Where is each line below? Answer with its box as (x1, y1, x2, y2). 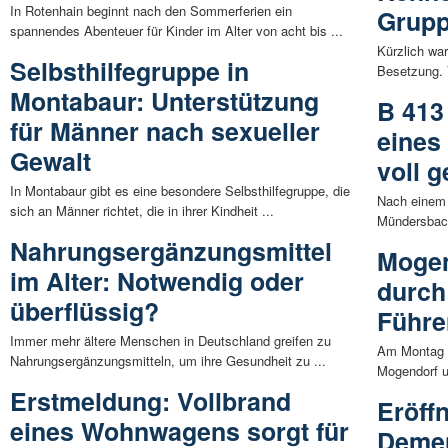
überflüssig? (10, 293, 159, 330)
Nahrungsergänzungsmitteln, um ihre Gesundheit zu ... (10, 351, 326, 371)
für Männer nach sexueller (10, 113, 320, 150)
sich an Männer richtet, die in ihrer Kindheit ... (10, 201, 274, 221)
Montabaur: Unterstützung (10, 83, 319, 120)
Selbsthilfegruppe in (10, 53, 249, 90)
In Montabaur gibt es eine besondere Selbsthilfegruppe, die (10, 181, 350, 201)
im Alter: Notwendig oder (10, 263, 304, 300)
